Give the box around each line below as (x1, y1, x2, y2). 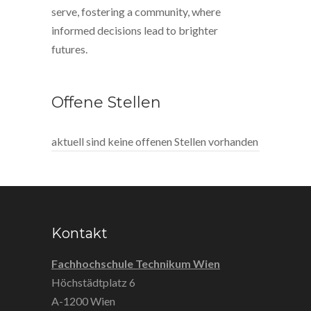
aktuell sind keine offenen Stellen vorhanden (51, 135, 258, 148)
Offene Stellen (51, 93, 161, 112)
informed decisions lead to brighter (51, 24, 218, 37)
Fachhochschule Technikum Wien (51, 257, 220, 270)
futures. (51, 42, 87, 56)
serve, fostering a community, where (51, 5, 221, 18)
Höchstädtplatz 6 (51, 276, 135, 289)
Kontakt (51, 225, 108, 242)
